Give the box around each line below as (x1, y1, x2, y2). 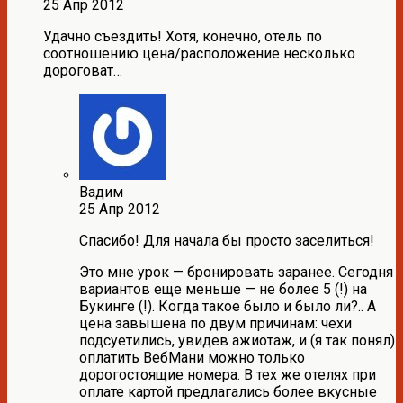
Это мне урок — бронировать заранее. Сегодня (79, 264, 393, 282)
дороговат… (43, 62, 122, 80)
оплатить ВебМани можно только (79, 349, 305, 367)
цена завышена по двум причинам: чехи (79, 315, 352, 333)
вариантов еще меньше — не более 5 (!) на (79, 281, 367, 299)
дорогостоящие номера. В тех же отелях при (79, 366, 376, 384)
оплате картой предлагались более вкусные (79, 383, 377, 401)
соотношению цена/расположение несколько (43, 45, 355, 63)
